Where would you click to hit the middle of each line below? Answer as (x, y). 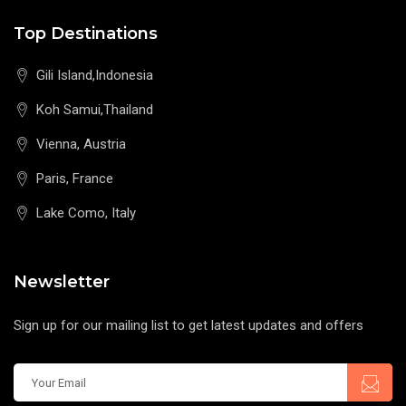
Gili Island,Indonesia (95, 76)
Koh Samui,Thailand (95, 110)
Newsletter (62, 282)
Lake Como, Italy (86, 213)
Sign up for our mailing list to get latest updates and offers (188, 326)
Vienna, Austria (81, 145)
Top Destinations (86, 34)
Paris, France (75, 179)
